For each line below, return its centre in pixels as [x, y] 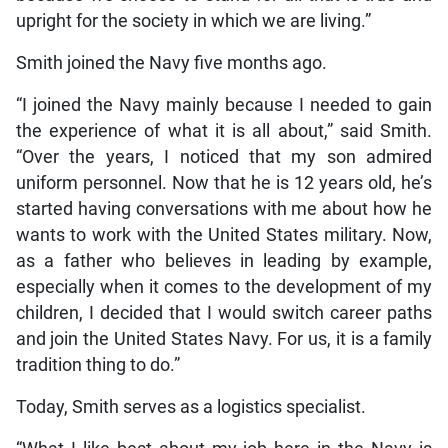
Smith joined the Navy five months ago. [171, 63]
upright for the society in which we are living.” [193, 21]
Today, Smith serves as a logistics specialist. [190, 407]
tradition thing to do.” [97, 365]
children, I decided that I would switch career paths [224, 313]
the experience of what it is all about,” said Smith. [224, 131]
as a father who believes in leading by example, [224, 261]
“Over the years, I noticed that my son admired [224, 157]
